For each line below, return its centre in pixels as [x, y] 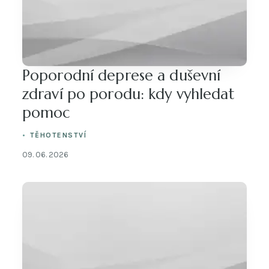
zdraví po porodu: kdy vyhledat [128, 94]
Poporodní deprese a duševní [122, 75]
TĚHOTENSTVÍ [58, 135]
